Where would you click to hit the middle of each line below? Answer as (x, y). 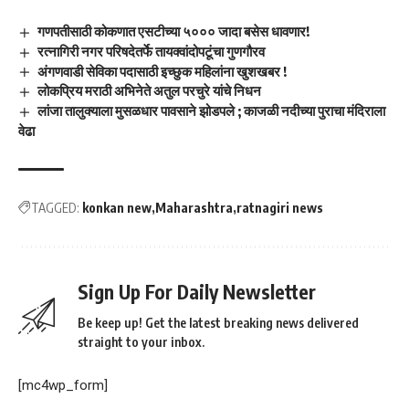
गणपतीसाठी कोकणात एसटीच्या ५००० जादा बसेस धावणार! (174, 31)
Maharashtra (194, 208)
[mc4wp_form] (63, 386)
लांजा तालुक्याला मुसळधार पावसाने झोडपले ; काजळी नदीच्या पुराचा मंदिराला (212, 111)
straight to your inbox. (141, 342)
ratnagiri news (280, 208)
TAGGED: (55, 208)
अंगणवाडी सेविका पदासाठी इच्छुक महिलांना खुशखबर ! (163, 71)
